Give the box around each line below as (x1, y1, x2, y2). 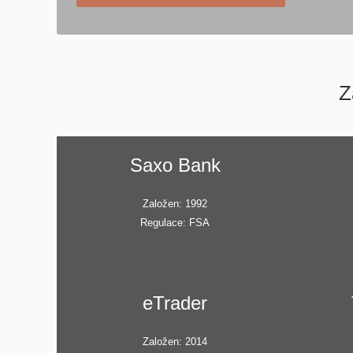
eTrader (143, 292, 207, 314)
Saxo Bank (129, 154, 221, 176)
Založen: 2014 (143, 335, 207, 347)
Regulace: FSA (140, 216, 210, 229)
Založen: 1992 (143, 197, 207, 210)
